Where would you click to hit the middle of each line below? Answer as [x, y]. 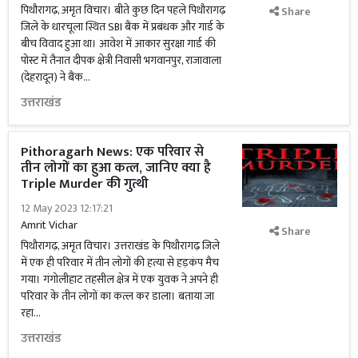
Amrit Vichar [49, 225]
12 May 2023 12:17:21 [67, 208]
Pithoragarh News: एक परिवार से [112, 152]
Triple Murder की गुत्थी [86, 184]
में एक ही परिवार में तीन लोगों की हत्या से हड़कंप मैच [120, 263]
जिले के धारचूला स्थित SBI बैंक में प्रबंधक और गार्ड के [123, 27]
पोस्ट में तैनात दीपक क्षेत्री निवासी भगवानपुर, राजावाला [121, 60]
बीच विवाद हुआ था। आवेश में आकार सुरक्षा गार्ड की [118, 44]
